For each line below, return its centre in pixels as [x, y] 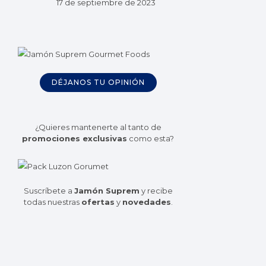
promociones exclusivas [75, 139]
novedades [146, 202]
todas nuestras [52, 202]
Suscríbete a [49, 191]
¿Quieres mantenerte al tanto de [98, 127]
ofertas [98, 202]
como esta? [151, 139]
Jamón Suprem [107, 191]
